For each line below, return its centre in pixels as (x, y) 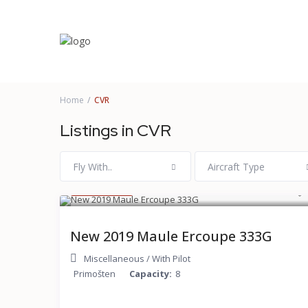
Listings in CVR (115, 131)
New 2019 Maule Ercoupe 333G (171, 236)
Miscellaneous (114, 259)
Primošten (95, 274)
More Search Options (125, 64)
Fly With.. (92, 167)
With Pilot (171, 259)
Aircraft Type (236, 167)
